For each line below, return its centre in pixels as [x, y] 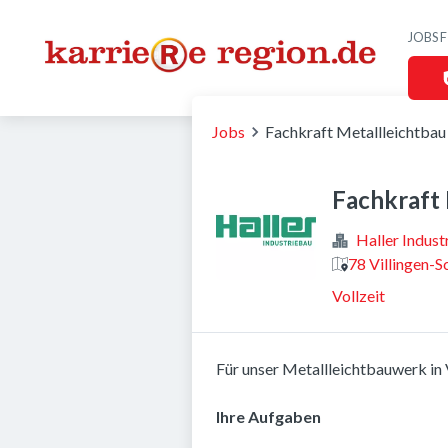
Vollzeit [358, 295]
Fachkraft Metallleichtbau [355, 131]
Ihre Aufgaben [268, 416]
